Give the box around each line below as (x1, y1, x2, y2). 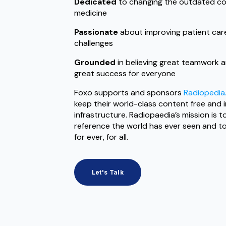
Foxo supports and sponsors (74, 87, 184, 98)
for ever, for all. (74, 131, 128, 142)
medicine (74, 7, 107, 18)
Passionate (74, 26, 118, 37)
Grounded (74, 56, 116, 68)
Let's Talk (91, 168, 124, 176)
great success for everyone (74, 68, 176, 79)
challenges (74, 37, 113, 48)
